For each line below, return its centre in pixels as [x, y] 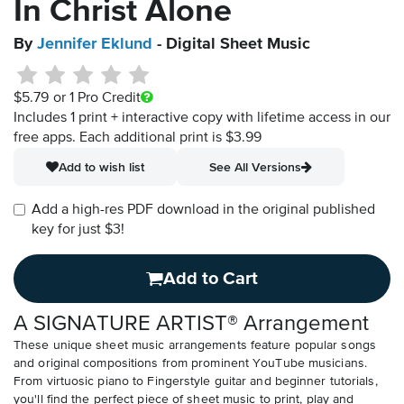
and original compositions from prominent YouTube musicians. [190, 364]
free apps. [46, 138]
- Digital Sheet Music [231, 45]
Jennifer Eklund [95, 45]
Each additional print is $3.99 [170, 138]
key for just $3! [78, 230]
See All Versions [255, 167]
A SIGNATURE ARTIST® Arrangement [191, 324]
